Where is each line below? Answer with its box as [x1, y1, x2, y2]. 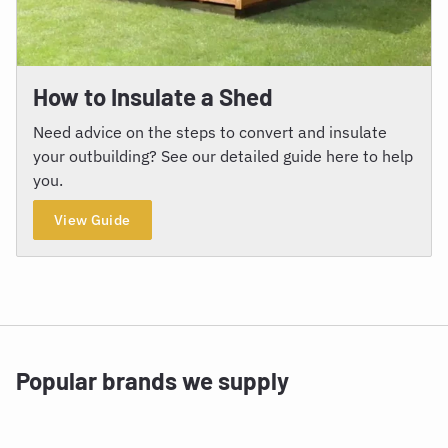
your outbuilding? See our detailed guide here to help [33, 146, 413, 167]
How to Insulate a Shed [33, 82, 273, 112]
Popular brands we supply [16, 366, 289, 396]
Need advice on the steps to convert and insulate [33, 122, 387, 143]
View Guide [54, 210, 131, 229]
